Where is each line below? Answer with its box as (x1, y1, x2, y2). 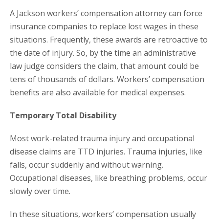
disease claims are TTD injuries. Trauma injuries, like (10, 146, 202, 157)
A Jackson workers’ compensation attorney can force (10, 8, 202, 19)
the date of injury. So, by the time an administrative (10, 47, 196, 59)
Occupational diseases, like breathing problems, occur (10, 173, 207, 184)
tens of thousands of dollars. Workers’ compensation (10, 74, 204, 85)
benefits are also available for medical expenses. (10, 87, 186, 98)
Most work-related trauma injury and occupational (10, 133, 195, 144)
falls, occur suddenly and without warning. (10, 159, 163, 171)
